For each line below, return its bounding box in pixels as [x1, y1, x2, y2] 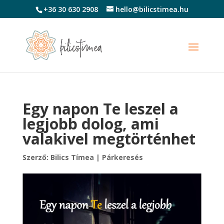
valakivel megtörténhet [22, 128, 195, 149]
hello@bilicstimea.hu [115, 4, 188, 14]
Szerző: [22, 152, 50, 162]
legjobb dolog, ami [22, 113, 159, 134]
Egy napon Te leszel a [22, 98, 178, 119]
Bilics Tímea [50, 152, 94, 162]
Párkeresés [101, 152, 143, 162]
